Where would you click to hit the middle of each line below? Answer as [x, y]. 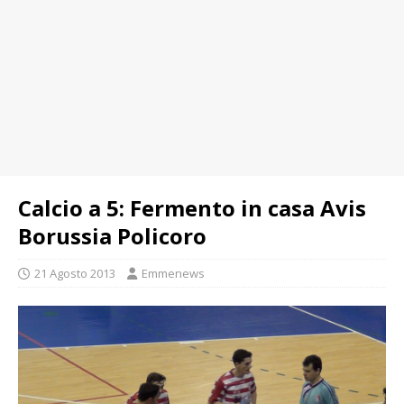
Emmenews [173, 273]
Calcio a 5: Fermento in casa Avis [192, 208]
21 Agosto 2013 [75, 273]
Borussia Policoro [112, 236]
